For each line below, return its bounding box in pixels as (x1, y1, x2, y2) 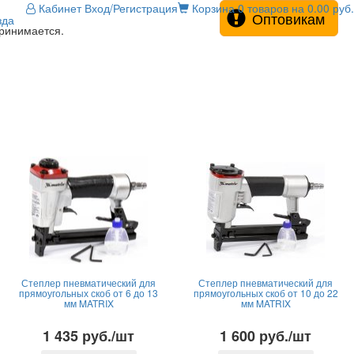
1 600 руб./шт (220, 326, 311, 346)
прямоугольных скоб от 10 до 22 (193, 286, 338, 299)
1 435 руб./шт (43, 326, 134, 346)
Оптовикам (252, 8, 325, 28)
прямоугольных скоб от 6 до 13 (19, 286, 158, 299)
